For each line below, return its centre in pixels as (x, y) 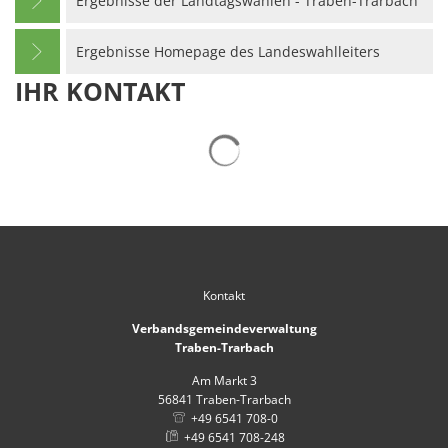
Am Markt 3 (224, 380)
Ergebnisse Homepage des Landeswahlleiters (228, 51)
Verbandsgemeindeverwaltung (224, 328)
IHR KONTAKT (100, 91)
